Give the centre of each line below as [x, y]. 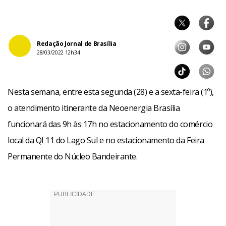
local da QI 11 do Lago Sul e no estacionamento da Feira [106, 140]
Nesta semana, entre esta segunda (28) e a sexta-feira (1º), [111, 92]
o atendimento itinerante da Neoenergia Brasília [94, 108]
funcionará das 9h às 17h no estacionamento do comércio [110, 124]
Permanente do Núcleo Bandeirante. [73, 156]
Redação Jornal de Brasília [77, 43]
